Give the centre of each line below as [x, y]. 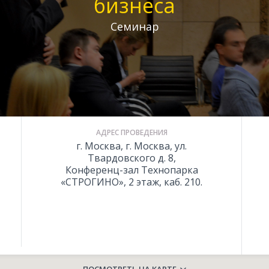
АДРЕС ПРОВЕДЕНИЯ [131, 132]
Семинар [134, 26]
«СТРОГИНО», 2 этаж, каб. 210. [131, 182]
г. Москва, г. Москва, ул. [131, 146]
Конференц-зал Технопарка [131, 170]
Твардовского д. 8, [131, 158]
